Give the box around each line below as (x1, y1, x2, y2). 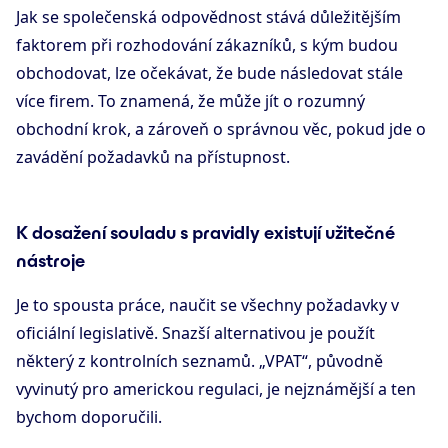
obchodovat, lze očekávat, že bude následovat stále (16, 62, 403, 85)
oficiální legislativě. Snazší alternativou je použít (16, 322, 375, 345)
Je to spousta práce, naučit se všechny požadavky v (16, 294, 399, 317)
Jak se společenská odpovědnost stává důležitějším (16, 6, 401, 29)
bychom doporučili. (16, 406, 162, 429)
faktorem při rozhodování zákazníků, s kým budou (16, 34, 398, 57)
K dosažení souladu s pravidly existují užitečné (16, 222, 395, 244)
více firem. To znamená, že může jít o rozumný (16, 90, 365, 113)
